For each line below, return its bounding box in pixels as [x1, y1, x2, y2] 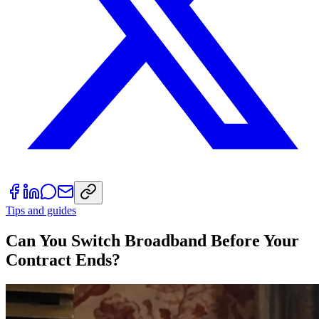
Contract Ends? [6, 250, 120, 269]
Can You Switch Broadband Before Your [6, 231, 299, 250]
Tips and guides [6, 204, 76, 216]
